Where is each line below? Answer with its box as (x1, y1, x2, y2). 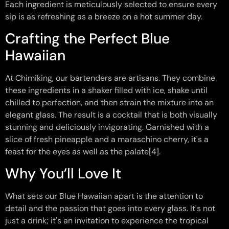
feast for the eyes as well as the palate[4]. (5, 146, 161, 157)
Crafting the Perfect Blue (5, 29, 170, 49)
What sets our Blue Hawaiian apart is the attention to (5, 191, 203, 202)
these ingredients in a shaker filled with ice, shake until (5, 85, 208, 96)
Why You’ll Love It (5, 164, 121, 184)
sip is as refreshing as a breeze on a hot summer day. (5, 11, 202, 22)
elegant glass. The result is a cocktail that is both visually (5, 109, 217, 121)
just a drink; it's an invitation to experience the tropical (5, 215, 209, 226)
